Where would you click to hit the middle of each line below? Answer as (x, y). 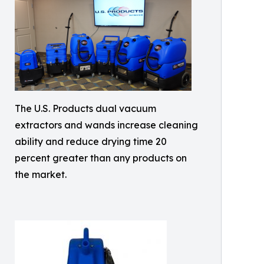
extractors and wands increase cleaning (106, 125)
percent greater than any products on (101, 158)
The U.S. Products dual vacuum (85, 109)
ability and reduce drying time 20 (91, 142)
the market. (41, 175)
